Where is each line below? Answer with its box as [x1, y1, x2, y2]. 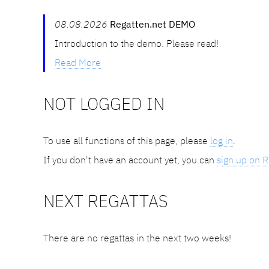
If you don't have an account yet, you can [43, 153, 217, 166]
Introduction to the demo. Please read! [55, 37, 219, 49]
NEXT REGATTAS [43, 189, 168, 212]
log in [210, 134, 233, 147]
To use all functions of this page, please [43, 134, 210, 147]
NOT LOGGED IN [43, 92, 165, 115]
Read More [55, 56, 101, 68]
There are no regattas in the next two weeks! [43, 231, 231, 244]
